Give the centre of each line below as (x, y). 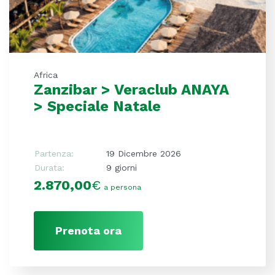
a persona (122, 188)
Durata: (49, 168)
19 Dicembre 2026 (144, 154)
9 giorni (122, 168)
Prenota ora (88, 231)
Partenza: (54, 154)
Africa (46, 75)
